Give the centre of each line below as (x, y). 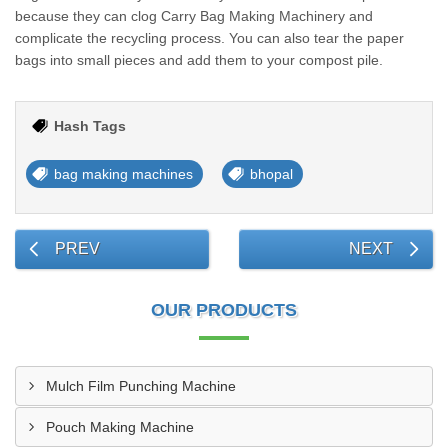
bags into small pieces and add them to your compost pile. (199, 60)
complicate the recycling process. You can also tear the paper (209, 38)
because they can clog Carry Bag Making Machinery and (194, 16)
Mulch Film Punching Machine (141, 386)
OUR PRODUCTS (224, 310)
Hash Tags (90, 126)
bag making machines (123, 174)
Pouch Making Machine (120, 427)
